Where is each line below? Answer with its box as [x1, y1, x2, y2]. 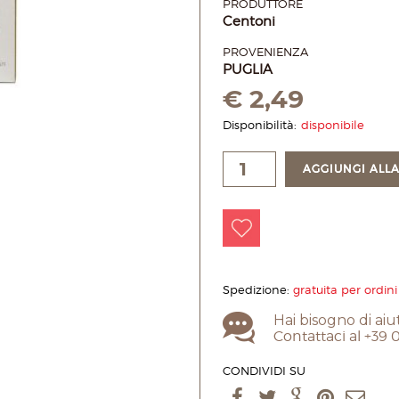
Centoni [223, 13, 275, 29]
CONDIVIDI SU [223, 363, 305, 378]
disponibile [301, 118, 364, 132]
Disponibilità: [223, 118, 297, 132]
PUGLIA [223, 61, 273, 77]
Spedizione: [223, 282, 293, 297]
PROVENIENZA [223, 45, 308, 59]
